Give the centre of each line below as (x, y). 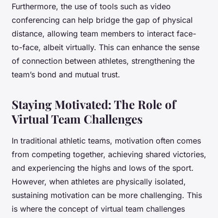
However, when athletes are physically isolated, (99, 182)
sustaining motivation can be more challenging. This (107, 195)
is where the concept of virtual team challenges (98, 209)
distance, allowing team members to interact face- (104, 34)
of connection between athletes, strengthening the (103, 61)
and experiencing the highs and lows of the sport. (103, 168)
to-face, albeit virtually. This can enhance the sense (106, 47)
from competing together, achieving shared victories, (109, 154)
